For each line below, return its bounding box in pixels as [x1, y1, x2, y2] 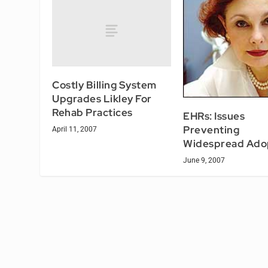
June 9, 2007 [183, 156, 225, 165]
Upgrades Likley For [52, 92, 152, 105]
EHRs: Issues [183, 109, 245, 123]
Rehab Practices [52, 105, 133, 119]
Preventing [183, 123, 239, 137]
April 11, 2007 [52, 124, 98, 133]
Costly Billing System [52, 78, 157, 92]
